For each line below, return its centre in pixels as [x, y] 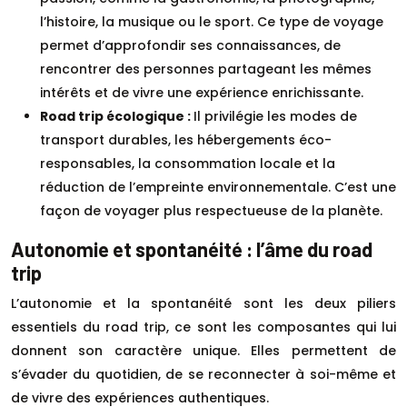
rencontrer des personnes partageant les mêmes [206, 69]
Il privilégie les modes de [275, 116]
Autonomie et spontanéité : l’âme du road [192, 248]
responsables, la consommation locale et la [188, 163]
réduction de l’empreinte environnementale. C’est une [218, 187]
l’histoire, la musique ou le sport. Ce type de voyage [212, 21]
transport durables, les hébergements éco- [186, 139]
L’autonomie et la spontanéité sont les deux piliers [203, 303]
